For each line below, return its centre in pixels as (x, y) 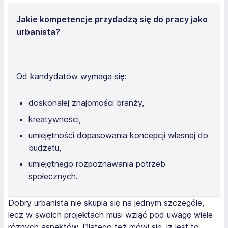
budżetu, (45, 147)
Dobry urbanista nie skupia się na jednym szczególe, (106, 202)
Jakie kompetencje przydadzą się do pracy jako (112, 19)
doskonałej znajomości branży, (86, 103)
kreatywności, (55, 119)
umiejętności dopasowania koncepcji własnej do (118, 135)
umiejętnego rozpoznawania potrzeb (97, 164)
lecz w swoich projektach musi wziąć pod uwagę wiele (110, 215)
